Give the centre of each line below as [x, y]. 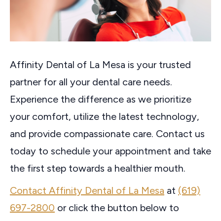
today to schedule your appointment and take [110, 151]
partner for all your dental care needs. [91, 82]
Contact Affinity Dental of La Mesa [87, 190]
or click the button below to [117, 208]
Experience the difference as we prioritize [101, 99]
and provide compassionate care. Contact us [107, 134]
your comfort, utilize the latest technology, [105, 116]
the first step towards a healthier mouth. [98, 168]
